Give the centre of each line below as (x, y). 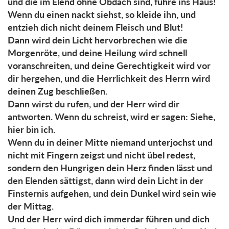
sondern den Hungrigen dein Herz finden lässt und (110, 167)
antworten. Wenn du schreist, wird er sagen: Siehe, (111, 116)
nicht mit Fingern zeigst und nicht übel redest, (101, 155)
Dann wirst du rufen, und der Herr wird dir (94, 104)
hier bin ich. (31, 129)
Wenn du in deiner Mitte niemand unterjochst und (110, 142)
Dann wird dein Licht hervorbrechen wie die (98, 40)
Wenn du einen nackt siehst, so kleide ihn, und (102, 14)
